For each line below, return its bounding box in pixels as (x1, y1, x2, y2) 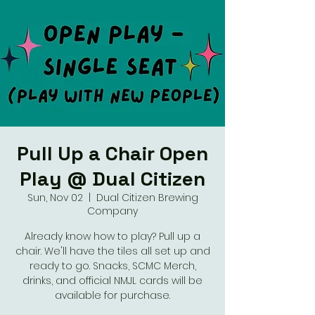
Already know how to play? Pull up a (25, 229, 200, 243)
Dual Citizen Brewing (96, 191, 198, 205)
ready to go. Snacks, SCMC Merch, (29, 259, 196, 273)
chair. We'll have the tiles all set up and (15, 244, 210, 258)
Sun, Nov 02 (27, 191, 83, 205)
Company (87, 204, 138, 218)
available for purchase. (55, 288, 170, 302)
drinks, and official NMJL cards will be (22, 274, 202, 288)
